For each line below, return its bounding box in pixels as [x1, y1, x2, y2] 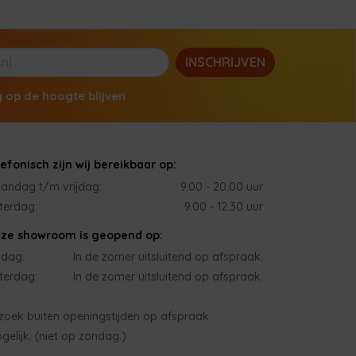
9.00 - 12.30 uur [184, 199, 263, 214]
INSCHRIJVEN [184, 54, 265, 71]
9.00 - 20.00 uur [180, 179, 263, 194]
